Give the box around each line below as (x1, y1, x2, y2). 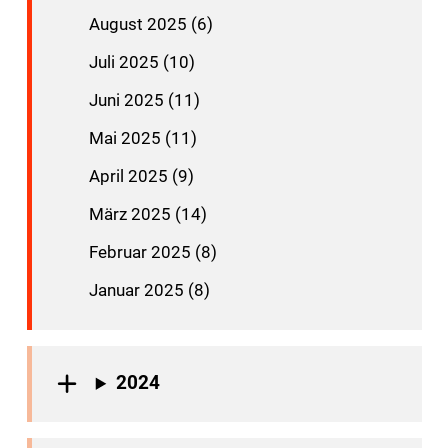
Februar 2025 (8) (88, 242, 217, 262)
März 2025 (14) (88, 204, 207, 224)
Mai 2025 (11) (88, 128, 197, 148)
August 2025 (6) (88, 14, 213, 34)
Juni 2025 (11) (88, 90, 200, 110)
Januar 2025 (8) (88, 280, 210, 300)
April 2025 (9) (88, 166, 194, 186)
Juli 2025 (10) (88, 52, 195, 72)
